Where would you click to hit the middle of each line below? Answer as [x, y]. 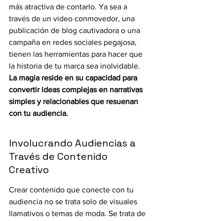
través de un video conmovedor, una [73, 18]
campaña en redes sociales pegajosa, [74, 42]
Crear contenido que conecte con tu [72, 190]
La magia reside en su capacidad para [74, 78]
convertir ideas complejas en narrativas [77, 90]
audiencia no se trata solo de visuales [74, 202]
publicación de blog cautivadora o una [75, 30]
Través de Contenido [59, 156]
